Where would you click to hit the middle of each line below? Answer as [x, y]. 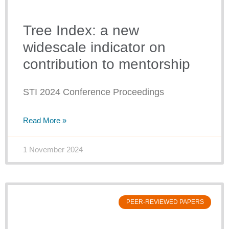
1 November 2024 [53, 150]
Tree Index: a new [81, 31]
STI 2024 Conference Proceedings [94, 92]
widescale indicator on [94, 48]
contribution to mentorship [107, 64]
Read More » [45, 121]
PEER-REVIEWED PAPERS [165, 202]
